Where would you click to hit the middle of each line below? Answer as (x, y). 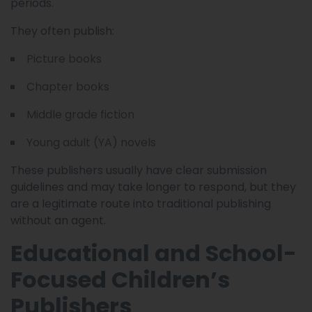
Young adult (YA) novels (91, 142)
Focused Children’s (120, 279)
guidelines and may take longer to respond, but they (153, 187)
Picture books (64, 58)
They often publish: (62, 31)
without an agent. (58, 220)
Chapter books (68, 86)
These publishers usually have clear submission (139, 170)
